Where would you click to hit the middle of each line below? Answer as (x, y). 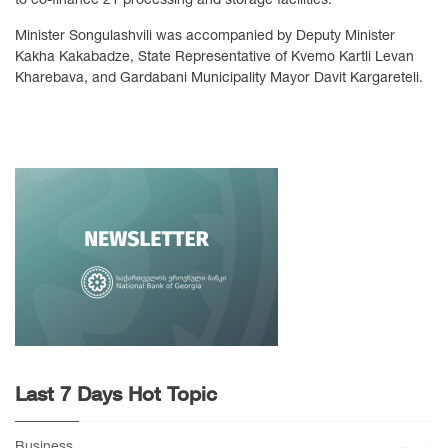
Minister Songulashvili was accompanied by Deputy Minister (205, 35)
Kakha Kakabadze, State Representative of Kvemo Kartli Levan (214, 56)
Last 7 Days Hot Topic (116, 393)
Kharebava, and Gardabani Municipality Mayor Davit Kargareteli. (219, 77)
